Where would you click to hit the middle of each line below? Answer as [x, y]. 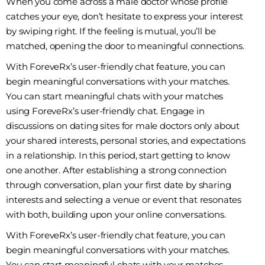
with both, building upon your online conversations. [116, 215]
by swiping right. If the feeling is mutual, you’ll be [111, 31]
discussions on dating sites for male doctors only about [123, 126]
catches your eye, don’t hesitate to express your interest [125, 17]
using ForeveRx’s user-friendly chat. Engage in [105, 111]
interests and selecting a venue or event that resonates [124, 200]
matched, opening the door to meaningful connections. [125, 46]
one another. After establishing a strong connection [116, 170]
